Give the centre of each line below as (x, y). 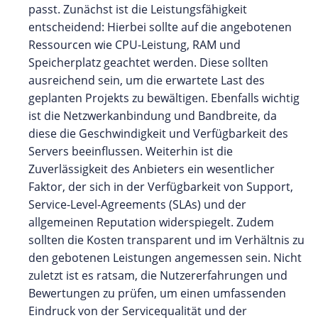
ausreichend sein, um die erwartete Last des (147, 80)
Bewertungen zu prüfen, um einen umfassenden (157, 293)
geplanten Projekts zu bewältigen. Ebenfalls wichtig (164, 98)
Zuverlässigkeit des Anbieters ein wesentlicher (152, 169)
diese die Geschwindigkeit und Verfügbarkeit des (158, 133)
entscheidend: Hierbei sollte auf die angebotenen (160, 27)
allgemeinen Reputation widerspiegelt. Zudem (151, 222)
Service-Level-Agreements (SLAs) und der (137, 204)
